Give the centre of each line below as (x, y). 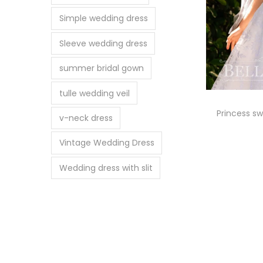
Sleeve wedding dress (103, 43)
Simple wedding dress (103, 18)
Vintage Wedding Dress (107, 143)
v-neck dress (86, 118)
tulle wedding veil (94, 93)
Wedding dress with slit (106, 168)
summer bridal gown (101, 68)
